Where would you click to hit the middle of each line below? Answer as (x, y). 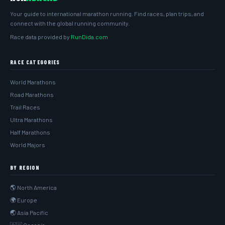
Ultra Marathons (31, 120)
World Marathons (33, 82)
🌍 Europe (24, 200)
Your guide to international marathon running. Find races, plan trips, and (107, 14)
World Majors (28, 145)
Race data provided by (40, 37)
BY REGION (25, 167)
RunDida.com (89, 37)
